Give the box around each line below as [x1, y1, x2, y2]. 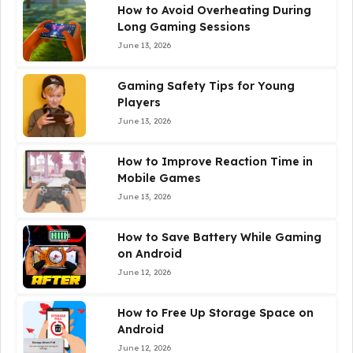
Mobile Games [117, 171, 201, 185]
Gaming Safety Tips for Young [117, 79, 295, 93]
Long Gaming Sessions [117, 20, 251, 34]
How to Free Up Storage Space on [117, 306, 314, 320]
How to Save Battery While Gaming [117, 230, 321, 244]
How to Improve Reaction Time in [117, 154, 313, 169]
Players [117, 95, 161, 110]
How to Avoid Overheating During [117, 3, 311, 17]
